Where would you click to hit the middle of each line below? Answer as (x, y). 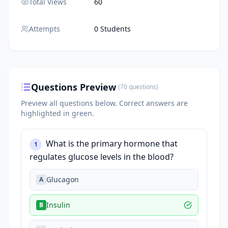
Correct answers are (153, 103)
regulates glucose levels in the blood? (102, 157)
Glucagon (63, 179)
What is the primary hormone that (112, 144)
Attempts (45, 29)
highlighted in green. (58, 113)
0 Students (112, 29)
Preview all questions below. (70, 103)
